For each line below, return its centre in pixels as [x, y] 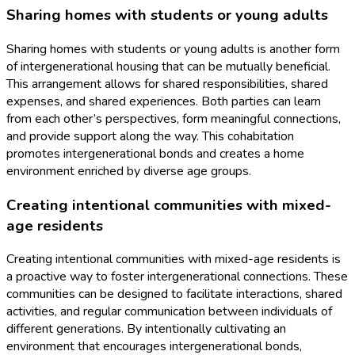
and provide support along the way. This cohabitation [150, 136]
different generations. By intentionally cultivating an [146, 329]
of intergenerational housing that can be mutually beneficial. [168, 66]
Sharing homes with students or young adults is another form [173, 49]
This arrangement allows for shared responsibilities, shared [167, 84]
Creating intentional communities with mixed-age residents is [174, 260]
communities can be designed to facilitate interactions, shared [174, 294]
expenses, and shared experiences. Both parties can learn [164, 101]
